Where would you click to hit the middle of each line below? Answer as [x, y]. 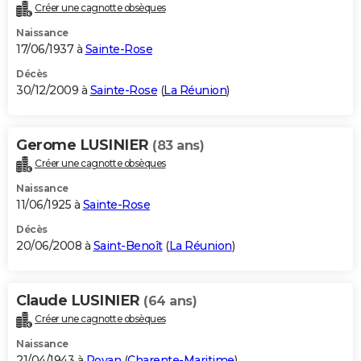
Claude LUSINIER [80, 301]
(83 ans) [178, 146]
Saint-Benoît [128, 246]
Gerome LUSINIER [84, 145]
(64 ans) [170, 301]
